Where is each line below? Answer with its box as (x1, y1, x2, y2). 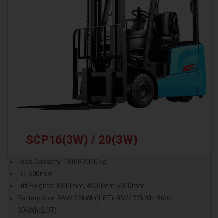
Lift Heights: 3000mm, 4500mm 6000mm (17, 182, 145, 190)
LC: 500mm (17, 170, 53, 178)
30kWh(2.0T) (17, 206, 57, 215)
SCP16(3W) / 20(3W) (25, 132, 138, 146)
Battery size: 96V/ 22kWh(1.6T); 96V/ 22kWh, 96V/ (17, 194, 172, 202)
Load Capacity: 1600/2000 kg (17, 158, 107, 166)
